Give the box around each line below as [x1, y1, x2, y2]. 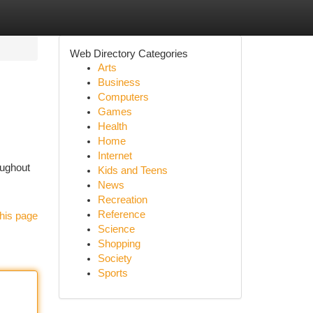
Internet [97, 150, 132, 161]
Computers [97, 92, 149, 103]
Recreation [97, 194, 147, 205]
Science [97, 224, 135, 235]
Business [97, 77, 140, 88]
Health [97, 121, 127, 132]
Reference [97, 209, 145, 220]
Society [97, 253, 132, 264]
